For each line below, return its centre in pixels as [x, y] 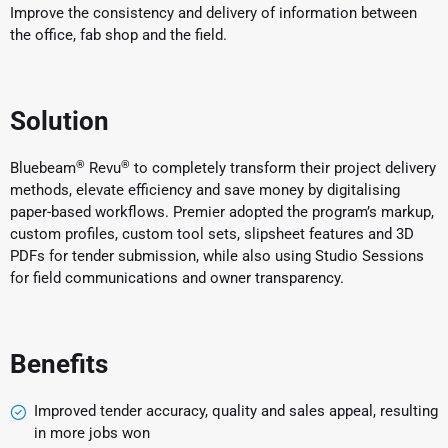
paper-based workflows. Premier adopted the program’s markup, [222, 212]
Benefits [59, 363]
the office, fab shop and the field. [118, 35]
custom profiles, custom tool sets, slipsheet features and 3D [212, 234]
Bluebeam [43, 168]
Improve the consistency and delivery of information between [213, 13]
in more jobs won [91, 433]
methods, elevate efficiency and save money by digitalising [205, 190]
